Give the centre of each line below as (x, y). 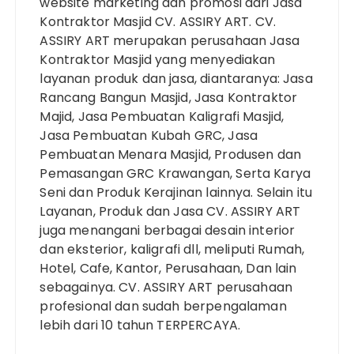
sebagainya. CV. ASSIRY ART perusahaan (166, 287)
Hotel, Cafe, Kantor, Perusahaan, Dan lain (168, 268)
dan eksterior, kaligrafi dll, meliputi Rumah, (172, 249)
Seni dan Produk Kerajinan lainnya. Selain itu (176, 192)
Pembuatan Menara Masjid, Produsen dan (171, 154)
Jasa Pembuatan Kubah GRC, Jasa (149, 135)
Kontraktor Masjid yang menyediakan (158, 59)
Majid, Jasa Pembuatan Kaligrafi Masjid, (162, 116)
